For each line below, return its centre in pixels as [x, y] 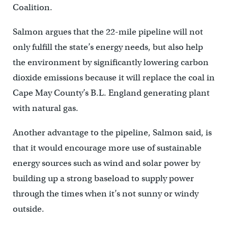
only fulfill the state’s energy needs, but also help [108, 47]
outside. [28, 209]
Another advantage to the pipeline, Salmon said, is [112, 133]
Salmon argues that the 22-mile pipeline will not [108, 32]
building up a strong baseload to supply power [103, 179]
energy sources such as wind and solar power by [106, 163]
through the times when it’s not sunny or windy [105, 194]
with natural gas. [45, 108]
